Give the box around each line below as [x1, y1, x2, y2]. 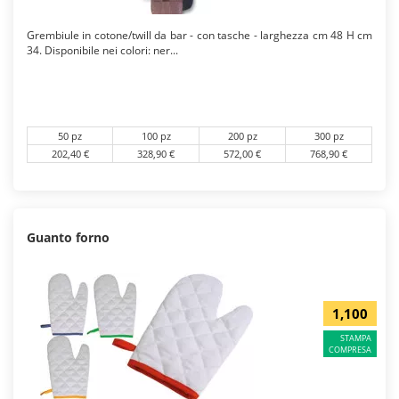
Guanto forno [27, 229, 110, 246]
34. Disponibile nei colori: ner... [27, 43, 178, 58]
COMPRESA [329, 344, 371, 356]
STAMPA [340, 332, 371, 345]
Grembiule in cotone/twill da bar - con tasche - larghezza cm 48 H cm [27, 28, 372, 43]
